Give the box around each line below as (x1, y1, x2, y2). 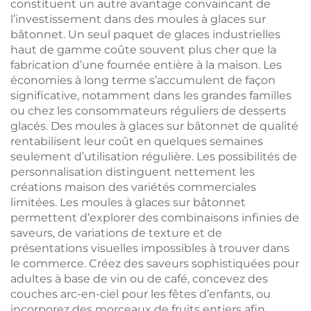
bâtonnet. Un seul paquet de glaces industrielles (10, 28, 280, 41)
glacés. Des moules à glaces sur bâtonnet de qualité (10, 119, 299, 133)
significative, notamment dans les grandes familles (10, 89, 292, 102)
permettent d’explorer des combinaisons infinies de (10, 211, 299, 224)
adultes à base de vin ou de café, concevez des (10, 272, 268, 285)
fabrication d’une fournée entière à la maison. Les (10, 58, 282, 72)
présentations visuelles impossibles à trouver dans (10, 242, 289, 255)
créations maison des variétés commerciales (10, 180, 256, 194)
